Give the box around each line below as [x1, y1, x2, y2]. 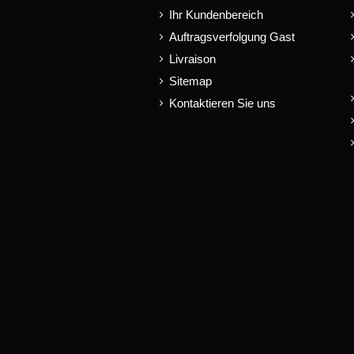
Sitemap [168, 74, 212, 88]
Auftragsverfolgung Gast [168, 30, 295, 44]
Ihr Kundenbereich [168, 8, 263, 22]
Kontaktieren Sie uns [168, 96, 276, 111]
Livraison [168, 52, 216, 66]
